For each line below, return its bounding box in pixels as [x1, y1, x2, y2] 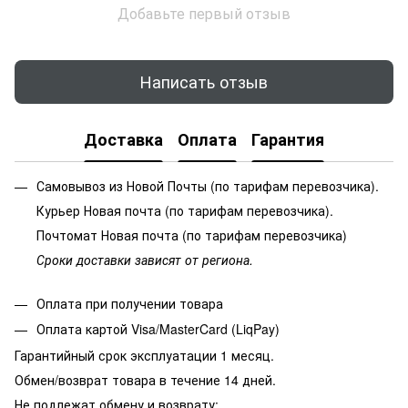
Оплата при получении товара [36, 293, 223, 312]
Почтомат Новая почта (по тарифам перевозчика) [36, 225, 354, 244]
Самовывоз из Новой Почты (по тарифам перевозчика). [36, 176, 379, 195]
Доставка [84, 127, 163, 152]
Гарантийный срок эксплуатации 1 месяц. [15, 345, 274, 364]
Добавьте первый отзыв [117, 2, 291, 24]
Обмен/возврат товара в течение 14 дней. [15, 370, 276, 389]
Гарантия [251, 127, 324, 152]
